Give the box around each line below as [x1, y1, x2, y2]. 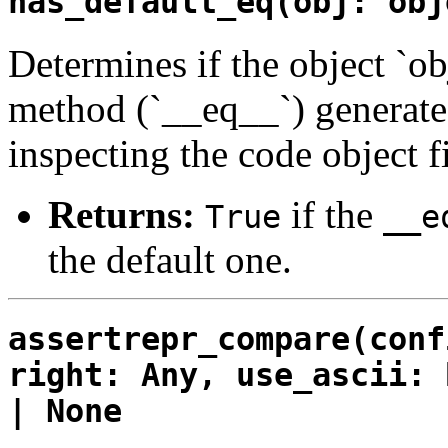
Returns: [48, 192, 195, 236]
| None [8, 393, 122, 430]
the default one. [48, 237, 292, 281]
